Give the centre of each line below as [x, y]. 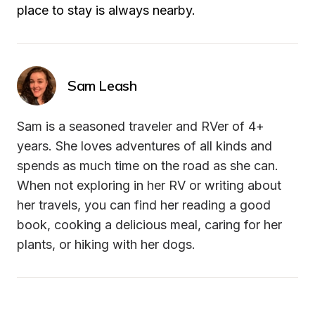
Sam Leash [102, 86]
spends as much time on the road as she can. [148, 166]
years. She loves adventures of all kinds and [144, 146]
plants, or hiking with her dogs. [106, 245]
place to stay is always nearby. [106, 11]
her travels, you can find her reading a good [144, 205]
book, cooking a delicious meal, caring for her [149, 225]
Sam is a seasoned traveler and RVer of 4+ [141, 127]
